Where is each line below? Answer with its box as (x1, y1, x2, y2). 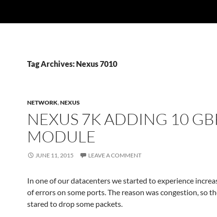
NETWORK (27, 99, 58, 106)
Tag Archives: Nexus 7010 (27, 59, 117, 68)
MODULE (27, 126, 96, 146)
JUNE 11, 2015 (35, 152, 74, 159)
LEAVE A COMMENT (88, 152, 141, 159)
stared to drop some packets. (27, 199, 123, 208)
